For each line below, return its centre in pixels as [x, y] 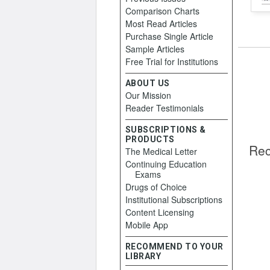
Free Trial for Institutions [171, 61]
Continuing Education [166, 164]
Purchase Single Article [169, 36]
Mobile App [146, 225]
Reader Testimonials [164, 108]
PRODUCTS [150, 139]
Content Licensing [159, 212]
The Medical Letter [161, 151]
